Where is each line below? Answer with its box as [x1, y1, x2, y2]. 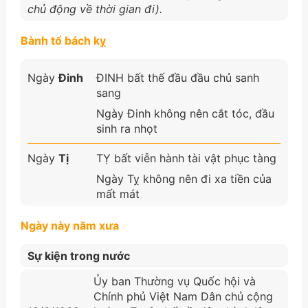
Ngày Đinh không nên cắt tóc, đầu [96, 106, 274, 120]
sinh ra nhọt [96, 121, 157, 135]
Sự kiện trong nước [27, 248, 130, 263]
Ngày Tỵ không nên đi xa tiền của [96, 171, 272, 186]
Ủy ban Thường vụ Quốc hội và [93, 274, 256, 288]
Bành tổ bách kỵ [20, 33, 106, 47]
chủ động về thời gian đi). [27, 1, 162, 16]
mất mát [96, 186, 140, 201]
